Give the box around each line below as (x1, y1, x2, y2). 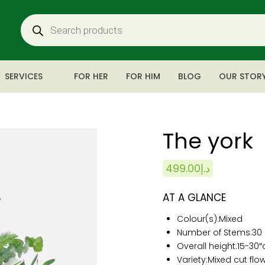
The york (163, 126, 253, 156)
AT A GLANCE (163, 190, 226, 205)
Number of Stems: (176, 227, 252, 238)
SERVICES (5, 70, 43, 82)
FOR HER (74, 70, 108, 82)
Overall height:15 (176, 240, 245, 252)
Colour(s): (176, 213, 219, 225)
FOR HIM (126, 70, 160, 82)
